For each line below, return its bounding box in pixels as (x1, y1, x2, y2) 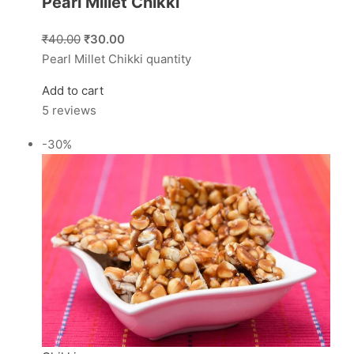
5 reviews (41, 102, 96, 118)
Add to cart (41, 82, 104, 98)
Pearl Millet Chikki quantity (41, 51, 191, 66)
